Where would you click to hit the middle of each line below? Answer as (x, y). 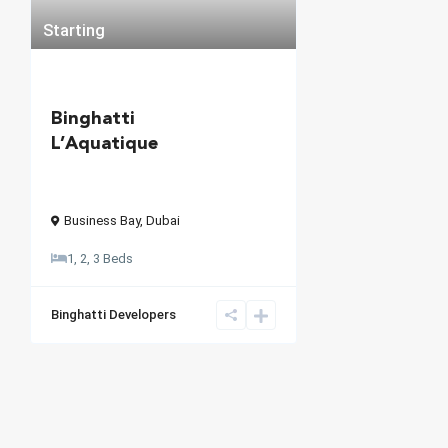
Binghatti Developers (113, 314)
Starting (74, 30)
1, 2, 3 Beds (100, 258)
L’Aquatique (104, 143)
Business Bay (102, 220)
